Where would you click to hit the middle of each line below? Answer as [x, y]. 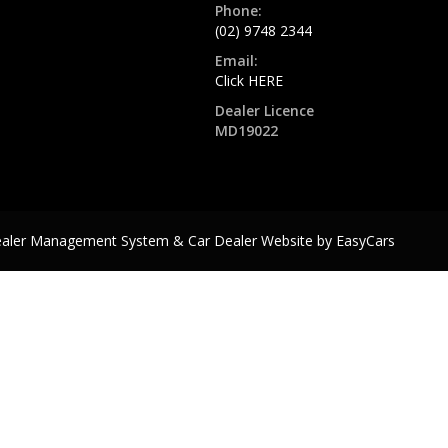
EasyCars [365, 240]
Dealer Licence [264, 110]
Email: [236, 60]
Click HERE [249, 80]
